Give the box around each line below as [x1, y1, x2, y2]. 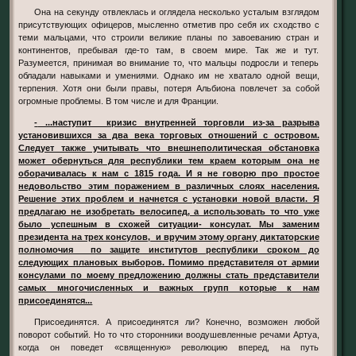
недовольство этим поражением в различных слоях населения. [18, 181, 319, 192]
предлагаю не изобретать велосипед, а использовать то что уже [18, 207, 319, 217]
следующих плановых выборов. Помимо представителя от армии [18, 257, 319, 268]
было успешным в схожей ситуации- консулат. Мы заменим [18, 219, 319, 230]
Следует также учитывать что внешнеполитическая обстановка [18, 143, 319, 153]
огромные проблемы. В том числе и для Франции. [18, 95, 219, 106]
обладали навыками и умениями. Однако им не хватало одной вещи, [18, 70, 319, 80]
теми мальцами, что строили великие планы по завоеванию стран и [18, 32, 319, 42]
